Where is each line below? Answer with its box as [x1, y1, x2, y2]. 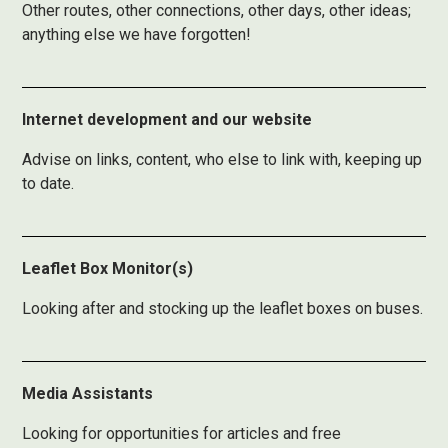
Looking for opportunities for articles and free [22, 424, 342, 443]
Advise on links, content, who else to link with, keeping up [22, 150, 423, 169]
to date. [22, 174, 75, 193]
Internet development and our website [22, 110, 313, 129]
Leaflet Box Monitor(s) [22, 259, 194, 278]
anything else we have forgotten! [22, 25, 252, 44]
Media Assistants [22, 384, 154, 403]
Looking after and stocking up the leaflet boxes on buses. [22, 299, 424, 318]
